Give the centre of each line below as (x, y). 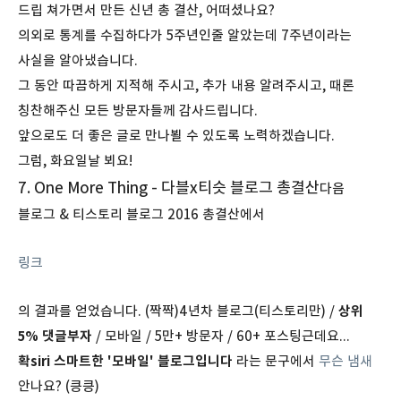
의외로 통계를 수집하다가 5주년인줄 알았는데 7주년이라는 (185, 35)
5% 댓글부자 (55, 336)
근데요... (326, 336)
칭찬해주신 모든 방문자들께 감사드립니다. (138, 110)
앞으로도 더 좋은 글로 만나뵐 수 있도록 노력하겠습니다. (176, 135)
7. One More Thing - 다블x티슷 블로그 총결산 (169, 187)
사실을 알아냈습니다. (78, 60)
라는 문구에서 (276, 361)
